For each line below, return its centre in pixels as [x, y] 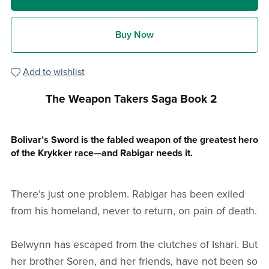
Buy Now [134, 35]
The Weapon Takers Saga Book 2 [131, 98]
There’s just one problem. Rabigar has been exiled [127, 194]
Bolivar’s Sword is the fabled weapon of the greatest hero [134, 140]
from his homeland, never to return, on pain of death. [134, 211]
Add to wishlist [53, 72]
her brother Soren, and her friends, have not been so [134, 261]
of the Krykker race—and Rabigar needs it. [101, 153]
